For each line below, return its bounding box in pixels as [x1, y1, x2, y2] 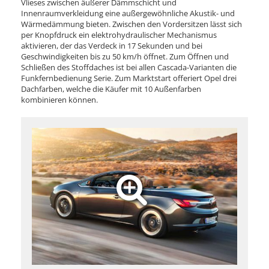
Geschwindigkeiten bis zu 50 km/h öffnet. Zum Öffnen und [21, 50, 229, 62]
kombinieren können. [21, 94, 98, 105]
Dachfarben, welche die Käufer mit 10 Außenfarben [21, 83, 201, 94]
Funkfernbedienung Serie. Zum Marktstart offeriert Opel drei [21, 72, 237, 83]
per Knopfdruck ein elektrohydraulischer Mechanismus [21, 29, 217, 40]
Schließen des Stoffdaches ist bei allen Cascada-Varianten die [21, 61, 237, 73]
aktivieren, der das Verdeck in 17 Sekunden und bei [21, 40, 202, 51]
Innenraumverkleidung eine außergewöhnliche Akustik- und [21, 7, 235, 19]
